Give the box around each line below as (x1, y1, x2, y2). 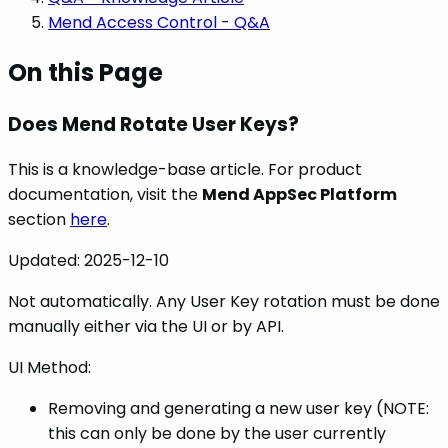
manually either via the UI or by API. (8, 315, 284, 339)
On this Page (8, 55, 163, 89)
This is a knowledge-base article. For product (8, 158, 362, 182)
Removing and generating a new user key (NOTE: (48, 397, 429, 421)
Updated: (8, 249, 84, 273)
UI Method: (8, 356, 91, 380)
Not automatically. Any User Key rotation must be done (8, 290, 440, 314)
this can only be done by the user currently (48, 422, 386, 446)
